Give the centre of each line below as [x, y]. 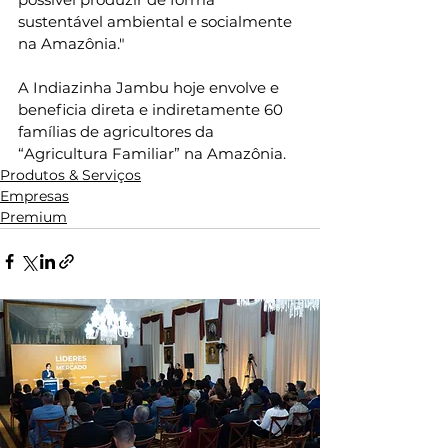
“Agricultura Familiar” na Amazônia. [152, 153]
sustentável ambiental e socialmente [157, 21]
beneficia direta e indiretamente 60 [152, 109]
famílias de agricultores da [118, 131]
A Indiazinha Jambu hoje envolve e [150, 87]
